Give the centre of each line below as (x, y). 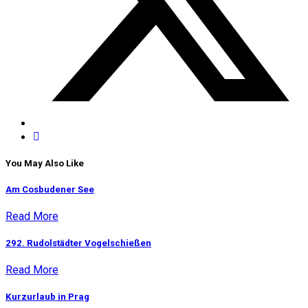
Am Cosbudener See (50, 189)
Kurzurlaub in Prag (47, 297)
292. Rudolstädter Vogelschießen (78, 243)
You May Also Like (45, 164)
